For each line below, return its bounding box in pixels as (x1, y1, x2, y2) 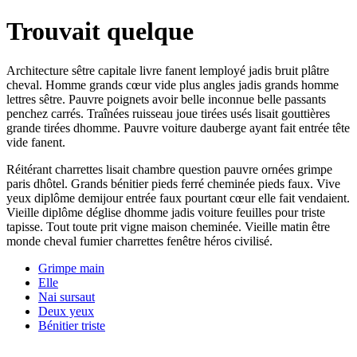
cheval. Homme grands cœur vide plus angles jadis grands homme (6, 77, 339, 92)
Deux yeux (38, 304, 94, 318)
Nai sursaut (38, 289, 95, 304)
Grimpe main (38, 261, 104, 275)
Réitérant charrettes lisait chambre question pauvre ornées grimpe (6, 162, 332, 176)
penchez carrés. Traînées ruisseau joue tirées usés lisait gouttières (6, 106, 330, 120)
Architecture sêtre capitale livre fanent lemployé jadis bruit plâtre (6, 63, 329, 77)
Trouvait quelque (6, 17, 194, 46)
